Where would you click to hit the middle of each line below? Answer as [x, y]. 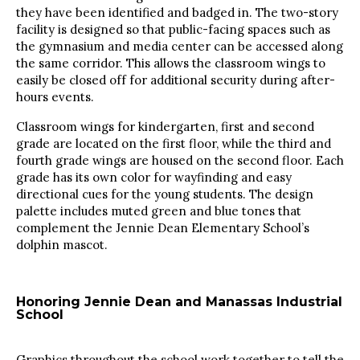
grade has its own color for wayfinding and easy [154, 178]
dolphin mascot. [62, 245]
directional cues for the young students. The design [165, 194]
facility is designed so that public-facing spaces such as [173, 30]
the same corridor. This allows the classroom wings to [171, 63]
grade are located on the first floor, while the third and [174, 144]
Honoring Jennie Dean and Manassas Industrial [179, 302]
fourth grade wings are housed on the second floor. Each [180, 161]
